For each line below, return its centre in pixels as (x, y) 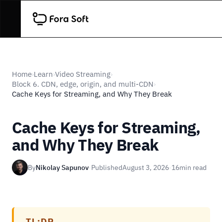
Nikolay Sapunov (62, 167)
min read (193, 167)
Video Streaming (83, 74)
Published (107, 167)
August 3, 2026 (146, 167)
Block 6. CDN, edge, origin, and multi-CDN (83, 84)
